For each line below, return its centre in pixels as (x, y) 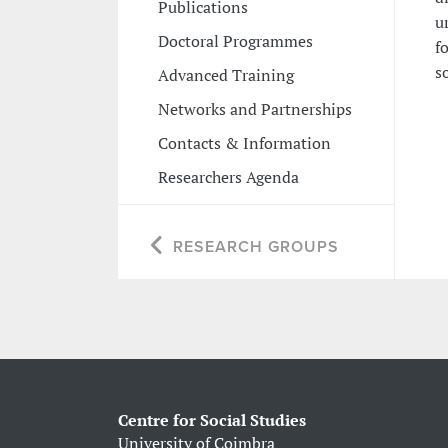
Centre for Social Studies (211, 419)
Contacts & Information (244, 142)
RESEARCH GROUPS (255, 246)
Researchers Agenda (228, 176)
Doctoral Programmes (235, 40)
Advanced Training (225, 74)
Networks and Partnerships (254, 108)
